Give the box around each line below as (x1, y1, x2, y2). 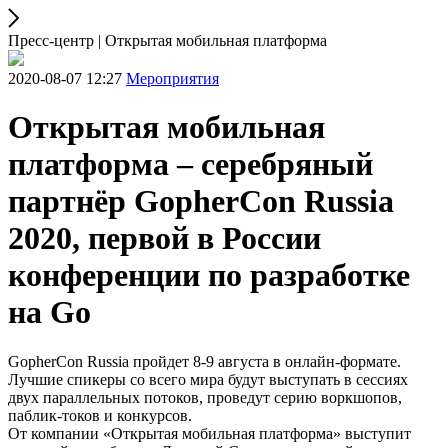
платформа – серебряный (8, 146, 373, 183)
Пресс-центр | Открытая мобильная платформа (8, 32, 327, 49)
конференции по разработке (8, 257, 410, 294)
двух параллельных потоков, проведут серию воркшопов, (8, 388, 402, 406)
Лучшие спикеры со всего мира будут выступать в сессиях (8, 370, 408, 388)
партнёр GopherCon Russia (8, 183, 394, 220)
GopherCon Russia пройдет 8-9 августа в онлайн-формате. (8, 352, 401, 370)
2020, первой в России (8, 220, 321, 257)
